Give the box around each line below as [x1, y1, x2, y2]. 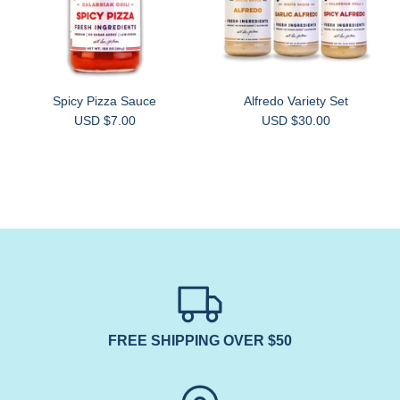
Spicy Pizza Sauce [53, 93, 156, 108]
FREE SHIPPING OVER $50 [108, 333, 292, 349]
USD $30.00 [261, 112, 330, 128]
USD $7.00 [73, 112, 136, 128]
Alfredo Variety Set [243, 93, 348, 108]
